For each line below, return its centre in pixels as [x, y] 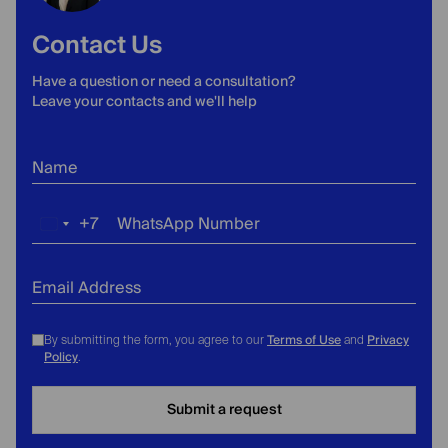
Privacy [388, 340]
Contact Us [97, 45]
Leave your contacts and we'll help [144, 102]
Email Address [86, 288]
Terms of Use [304, 340]
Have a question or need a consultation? [163, 82]
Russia [73, 230]
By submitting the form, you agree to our [155, 339]
